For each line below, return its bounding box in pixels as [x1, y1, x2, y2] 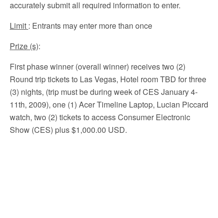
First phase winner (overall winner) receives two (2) [10, 61, 185, 72]
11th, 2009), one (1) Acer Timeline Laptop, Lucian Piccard [10, 99, 208, 110]
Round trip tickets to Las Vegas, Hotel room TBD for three [10, 73, 206, 85]
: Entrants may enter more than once [28, 20, 152, 31]
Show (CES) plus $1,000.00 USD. [10, 124, 127, 135]
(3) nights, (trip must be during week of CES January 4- [10, 86, 198, 97]
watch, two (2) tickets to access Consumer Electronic [10, 111, 190, 123]
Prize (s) [10, 40, 38, 52]
